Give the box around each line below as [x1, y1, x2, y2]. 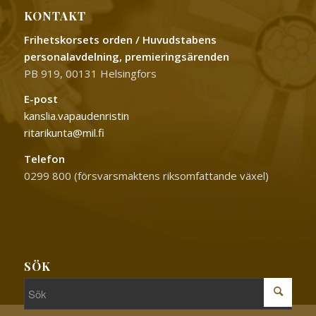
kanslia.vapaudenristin [23, 109, 129, 123]
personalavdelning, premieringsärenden [23, 49, 229, 63]
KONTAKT [23, 7, 86, 23]
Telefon [23, 152, 65, 166]
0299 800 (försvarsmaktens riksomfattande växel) [23, 169, 269, 183]
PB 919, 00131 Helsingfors [23, 66, 157, 80]
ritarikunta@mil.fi [23, 126, 104, 140]
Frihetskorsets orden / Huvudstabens [23, 32, 217, 47]
